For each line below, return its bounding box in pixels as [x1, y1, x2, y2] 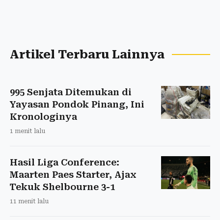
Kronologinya [10, 111, 77, 122]
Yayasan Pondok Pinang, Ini [10, 99, 144, 110]
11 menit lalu [10, 198, 49, 205]
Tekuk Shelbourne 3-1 [10, 182, 115, 192]
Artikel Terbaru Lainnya [10, 48, 165, 62]
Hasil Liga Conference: [10, 157, 119, 168]
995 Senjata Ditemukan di [10, 87, 132, 98]
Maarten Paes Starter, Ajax [10, 169, 137, 180]
